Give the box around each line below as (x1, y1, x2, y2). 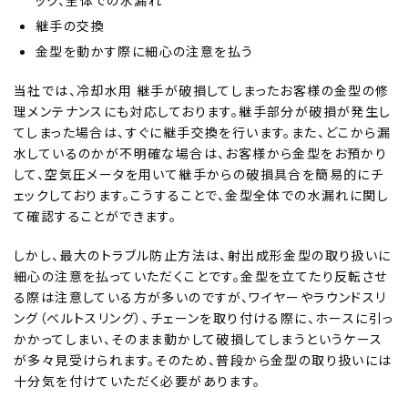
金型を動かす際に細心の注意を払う (36, 41, 254, 60)
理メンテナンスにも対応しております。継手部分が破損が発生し (14, 101, 392, 120)
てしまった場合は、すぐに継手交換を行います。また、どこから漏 (14, 122, 391, 141)
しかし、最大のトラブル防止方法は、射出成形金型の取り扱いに (14, 245, 392, 264)
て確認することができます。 (14, 206, 178, 225)
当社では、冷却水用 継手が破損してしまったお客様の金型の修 (14, 80, 390, 99)
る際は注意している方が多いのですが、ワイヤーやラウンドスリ (14, 287, 387, 306)
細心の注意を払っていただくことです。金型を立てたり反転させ (14, 266, 388, 285)
